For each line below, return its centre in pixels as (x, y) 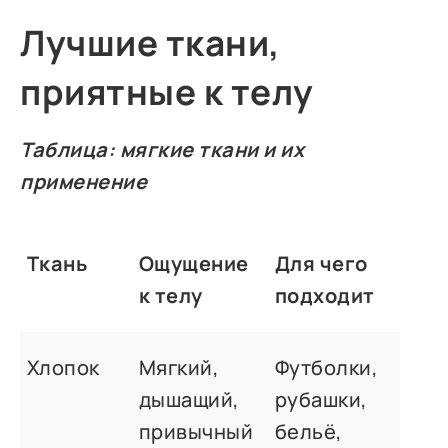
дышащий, (189, 400)
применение (84, 182)
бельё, (308, 432)
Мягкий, (179, 368)
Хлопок (63, 368)
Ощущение (193, 264)
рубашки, (321, 400)
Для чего (321, 264)
